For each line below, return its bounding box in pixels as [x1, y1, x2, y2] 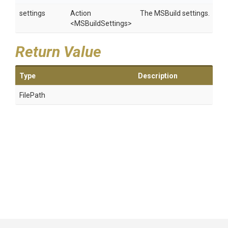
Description [138, 72, 178, 80]
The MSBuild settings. [140, 9, 210, 17]
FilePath [19, 91, 45, 99]
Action [70, 9, 91, 17]
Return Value [15, 43, 101, 61]
